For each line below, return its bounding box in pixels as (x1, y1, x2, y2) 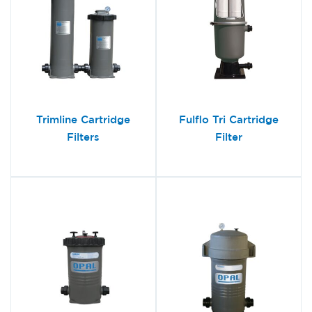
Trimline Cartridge (36, 114, 130, 126)
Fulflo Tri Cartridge (179, 114, 279, 126)
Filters (67, 131, 100, 143)
